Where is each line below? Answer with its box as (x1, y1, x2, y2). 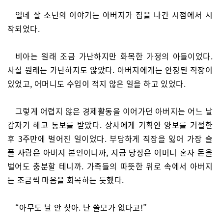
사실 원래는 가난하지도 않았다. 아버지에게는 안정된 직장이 (7, 64, 213, 76)
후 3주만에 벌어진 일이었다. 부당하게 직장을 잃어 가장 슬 (7, 133, 213, 144)
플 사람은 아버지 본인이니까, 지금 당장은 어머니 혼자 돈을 (7, 146, 213, 158)
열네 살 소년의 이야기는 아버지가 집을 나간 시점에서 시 (15, 9, 213, 21)
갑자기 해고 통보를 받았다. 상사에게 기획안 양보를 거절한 (7, 119, 213, 131)
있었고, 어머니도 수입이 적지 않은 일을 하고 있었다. (7, 78, 186, 89)
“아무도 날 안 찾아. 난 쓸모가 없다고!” (15, 201, 147, 213)
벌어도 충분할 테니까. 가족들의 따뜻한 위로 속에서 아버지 (7, 160, 213, 172)
